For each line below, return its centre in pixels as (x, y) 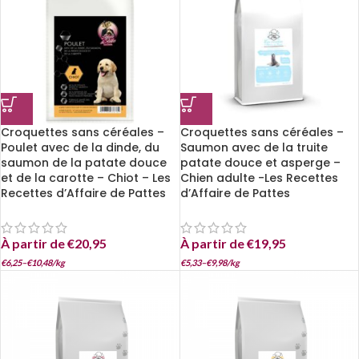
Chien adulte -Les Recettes (259, 177)
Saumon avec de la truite (254, 147)
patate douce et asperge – (260, 162)
